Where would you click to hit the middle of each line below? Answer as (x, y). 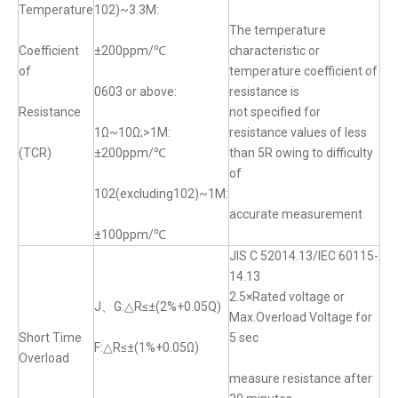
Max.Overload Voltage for (301, 318)
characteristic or (275, 51)
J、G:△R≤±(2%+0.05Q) (158, 307)
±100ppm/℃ (130, 235)
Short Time (50, 338)
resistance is (264, 92)
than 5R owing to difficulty (301, 153)
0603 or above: (135, 92)
